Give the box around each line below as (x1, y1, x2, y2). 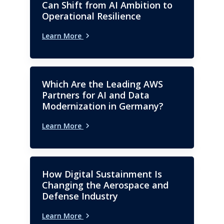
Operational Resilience (42, 9, 141, 22)
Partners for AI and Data (42, 88, 149, 101)
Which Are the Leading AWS (42, 77, 163, 90)
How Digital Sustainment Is (42, 167, 162, 180)
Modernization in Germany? (42, 99, 163, 112)
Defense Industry (42, 189, 118, 202)
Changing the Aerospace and (42, 178, 168, 191)
